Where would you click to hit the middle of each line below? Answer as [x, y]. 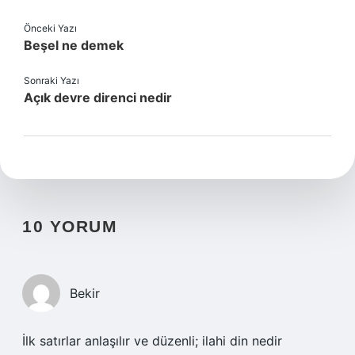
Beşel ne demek [74, 45]
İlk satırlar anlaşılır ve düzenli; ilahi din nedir [152, 341]
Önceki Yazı [50, 28]
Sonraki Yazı [52, 80]
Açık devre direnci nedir [98, 97]
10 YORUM [70, 226]
